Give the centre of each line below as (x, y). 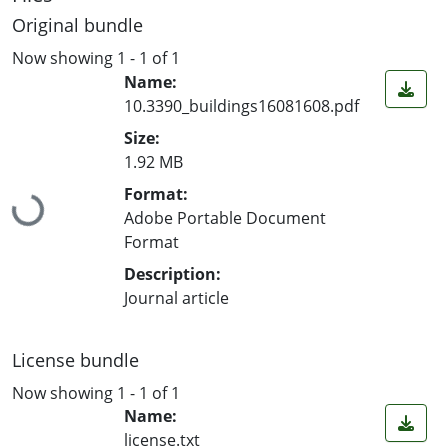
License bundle (75, 359)
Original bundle (77, 25)
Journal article (176, 297)
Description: (172, 273)
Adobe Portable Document (225, 217)
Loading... (50, 220)
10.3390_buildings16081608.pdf (241, 105)
